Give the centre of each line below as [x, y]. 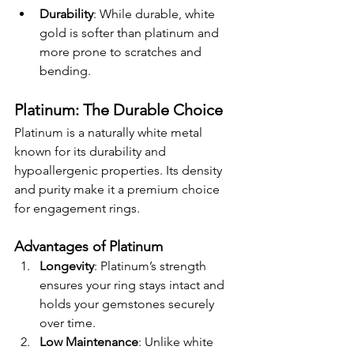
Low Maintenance [89, 342]
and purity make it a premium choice [119, 190]
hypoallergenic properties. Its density [120, 171]
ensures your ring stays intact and [134, 285]
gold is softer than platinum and [131, 33]
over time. [68, 323]
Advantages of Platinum [88, 247]
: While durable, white [156, 14]
